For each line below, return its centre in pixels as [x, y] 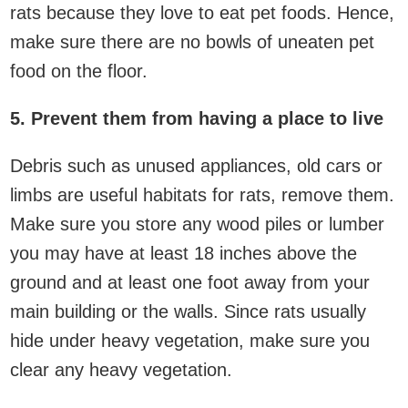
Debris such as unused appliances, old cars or [196, 165]
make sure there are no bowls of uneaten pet [192, 41]
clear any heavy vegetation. [121, 369]
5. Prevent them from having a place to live [197, 118]
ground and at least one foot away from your [190, 282]
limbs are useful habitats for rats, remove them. [202, 194]
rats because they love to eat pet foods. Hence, [202, 12]
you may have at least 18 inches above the [184, 253]
